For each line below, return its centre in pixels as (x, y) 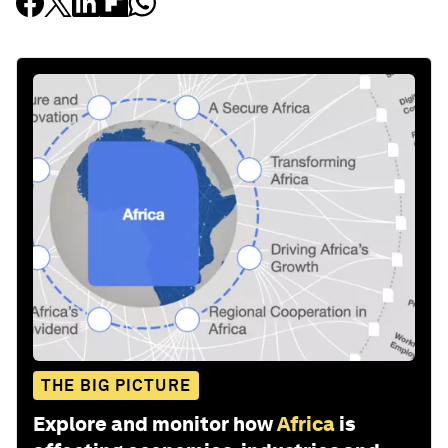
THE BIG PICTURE (116, 386)
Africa (306, 424)
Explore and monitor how (153, 424)
